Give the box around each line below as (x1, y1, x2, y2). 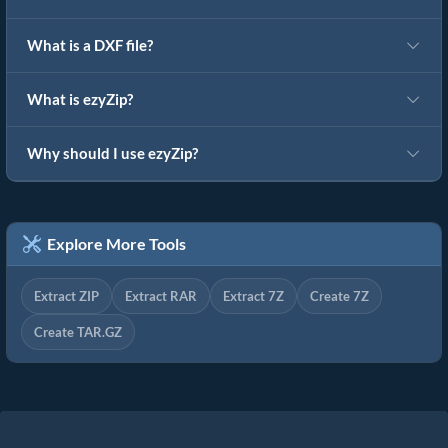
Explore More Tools (41, 234, 186, 254)
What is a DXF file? (27, 37, 153, 55)
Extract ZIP (34, 288, 99, 305)
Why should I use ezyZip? (27, 145, 198, 163)
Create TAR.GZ (34, 324, 122, 341)
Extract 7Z (223, 288, 284, 305)
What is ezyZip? (27, 91, 133, 109)
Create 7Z (310, 288, 369, 305)
